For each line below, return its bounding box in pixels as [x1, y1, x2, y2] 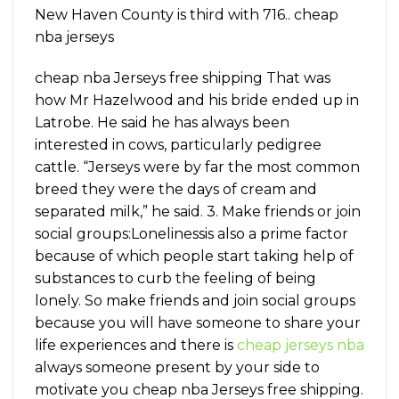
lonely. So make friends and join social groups [35, 291, 355, 309]
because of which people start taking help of [35, 247, 354, 265]
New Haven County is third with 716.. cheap [35, 6, 338, 24]
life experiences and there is [35, 336, 237, 354]
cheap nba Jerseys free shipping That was [35, 69, 330, 86]
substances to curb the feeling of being [35, 269, 316, 287]
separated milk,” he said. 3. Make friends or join [35, 202, 361, 220]
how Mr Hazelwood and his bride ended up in [35, 91, 359, 109]
